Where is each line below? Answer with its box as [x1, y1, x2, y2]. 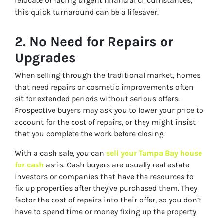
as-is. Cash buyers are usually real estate [44, 160, 189, 170]
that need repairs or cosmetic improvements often [15, 82, 194, 92]
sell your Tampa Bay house [106, 148, 202, 158]
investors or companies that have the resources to [15, 172, 194, 182]
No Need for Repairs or [29, 34, 173, 50]
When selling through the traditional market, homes [15, 71, 200, 80]
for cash [15, 160, 44, 170]
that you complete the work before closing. [15, 129, 165, 139]
